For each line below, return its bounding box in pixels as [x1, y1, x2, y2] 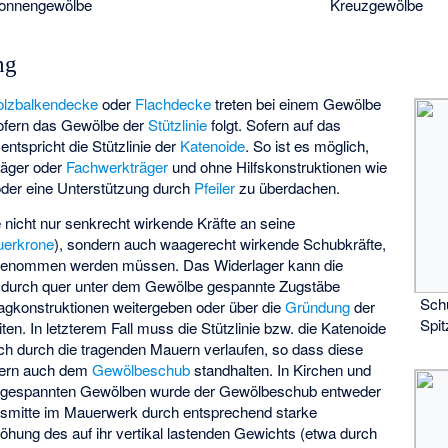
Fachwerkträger [66, 156, 169, 178]
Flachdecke [135, 93, 212, 115]
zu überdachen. [235, 177, 341, 199]
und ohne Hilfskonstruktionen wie [168, 156, 388, 178]
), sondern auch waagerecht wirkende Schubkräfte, [54, 232, 387, 254]
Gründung [285, 295, 351, 317]
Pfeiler [194, 177, 236, 199]
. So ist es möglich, [245, 135, 370, 157]
